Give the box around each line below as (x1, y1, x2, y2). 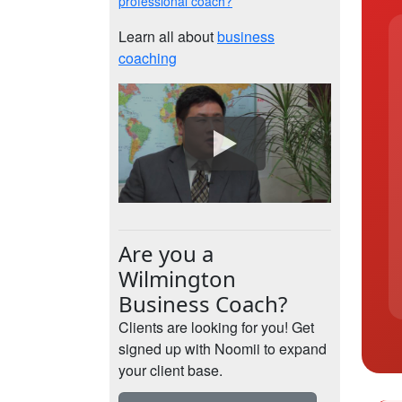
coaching (118, 48, 177, 68)
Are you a (118, 239, 214, 269)
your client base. (118, 360, 223, 381)
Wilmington (118, 264, 236, 294)
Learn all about (118, 26, 217, 47)
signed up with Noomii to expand (118, 338, 327, 360)
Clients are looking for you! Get (118, 317, 314, 338)
